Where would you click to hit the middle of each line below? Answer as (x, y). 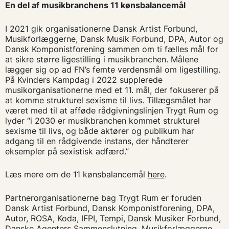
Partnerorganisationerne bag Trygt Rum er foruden (103, 198)
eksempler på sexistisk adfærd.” (67, 151)
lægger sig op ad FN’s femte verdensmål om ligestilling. (112, 69)
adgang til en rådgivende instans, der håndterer (97, 141)
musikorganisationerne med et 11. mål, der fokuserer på (112, 90)
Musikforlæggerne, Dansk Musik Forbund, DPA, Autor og (114, 39)
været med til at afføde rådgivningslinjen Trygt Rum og (111, 110)
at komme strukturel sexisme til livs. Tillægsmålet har (108, 100)
